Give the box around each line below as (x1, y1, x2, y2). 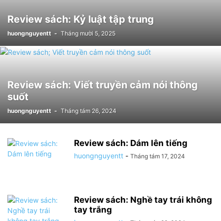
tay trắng (74, 205, 112, 215)
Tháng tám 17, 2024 (130, 152, 185, 160)
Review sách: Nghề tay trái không (74, 195, 212, 205)
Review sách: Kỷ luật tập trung (7, 13, 154, 25)
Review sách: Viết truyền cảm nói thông (7, 79, 198, 91)
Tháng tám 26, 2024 (61, 107, 116, 114)
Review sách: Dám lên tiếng (74, 138, 187, 148)
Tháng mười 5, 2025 (61, 30, 115, 37)
